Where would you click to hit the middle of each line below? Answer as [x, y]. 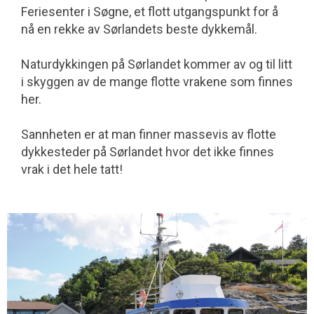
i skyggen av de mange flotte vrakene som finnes [157, 82]
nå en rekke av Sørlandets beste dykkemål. [139, 29]
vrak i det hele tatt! [72, 169]
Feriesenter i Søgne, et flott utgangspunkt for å [150, 12]
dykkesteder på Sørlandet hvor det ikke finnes [148, 152]
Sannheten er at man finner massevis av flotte [149, 134]
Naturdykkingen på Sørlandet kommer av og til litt [157, 64]
